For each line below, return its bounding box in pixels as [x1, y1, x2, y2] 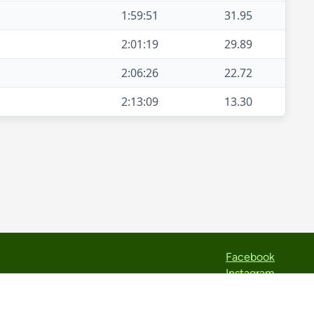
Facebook [226, 250, 275, 264]
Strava [243, 282, 275, 296]
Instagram [226, 266, 275, 280]
